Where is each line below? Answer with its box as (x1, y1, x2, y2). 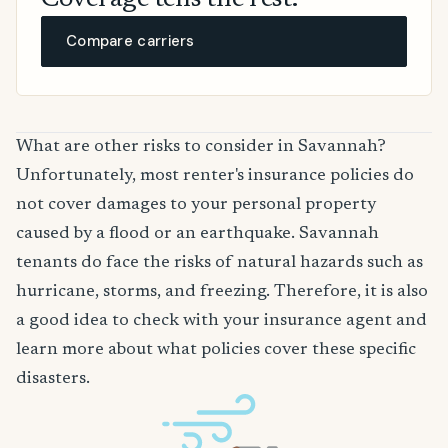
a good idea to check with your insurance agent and (16, 312, 427, 331)
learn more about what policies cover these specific (16, 341, 416, 360)
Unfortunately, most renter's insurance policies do (16, 167, 414, 186)
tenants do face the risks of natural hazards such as (16, 254, 423, 273)
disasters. (16, 370, 90, 389)
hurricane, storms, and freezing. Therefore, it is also (16, 283, 428, 302)
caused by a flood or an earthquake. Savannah (16, 225, 379, 244)
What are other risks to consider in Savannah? (16, 138, 386, 157)
